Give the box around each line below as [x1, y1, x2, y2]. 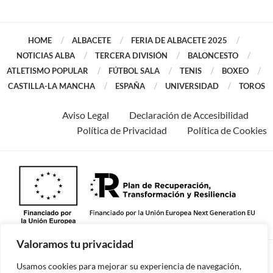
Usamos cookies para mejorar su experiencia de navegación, [16, 261, 241, 271]
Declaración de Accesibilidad [129, 108, 249, 121]
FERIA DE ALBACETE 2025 [130, 35, 227, 45]
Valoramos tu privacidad [16, 237, 133, 250]
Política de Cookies [187, 124, 267, 136]
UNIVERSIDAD [165, 80, 219, 91]
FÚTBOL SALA [108, 65, 160, 76]
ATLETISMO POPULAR [6, 65, 88, 76]
